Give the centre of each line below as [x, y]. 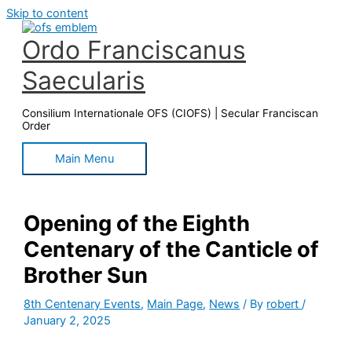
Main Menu [84, 159]
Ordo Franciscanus [134, 50]
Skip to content [47, 13]
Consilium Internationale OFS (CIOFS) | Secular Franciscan [170, 113]
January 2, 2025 [68, 320]
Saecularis [84, 81]
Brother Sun [86, 275]
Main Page [175, 304]
